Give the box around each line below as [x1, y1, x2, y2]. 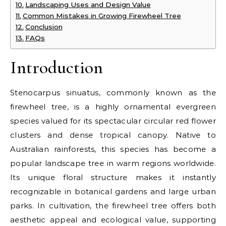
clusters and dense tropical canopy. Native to [10, 130, 216, 140]
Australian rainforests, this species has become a [10, 144, 216, 154]
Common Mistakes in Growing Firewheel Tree [22, 12, 181, 20]
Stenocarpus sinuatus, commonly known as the [10, 88, 216, 97]
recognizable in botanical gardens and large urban [10, 187, 216, 196]
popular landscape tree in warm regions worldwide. [10, 158, 216, 168]
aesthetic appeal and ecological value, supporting [10, 215, 216, 224]
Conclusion [25, 23, 63, 31]
